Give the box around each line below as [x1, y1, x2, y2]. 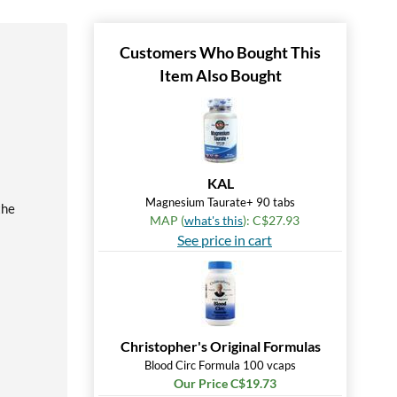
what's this [184, 213, 243, 228]
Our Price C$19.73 [173, 376, 276, 391]
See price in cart [177, 231, 272, 248]
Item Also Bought [159, 66, 282, 85]
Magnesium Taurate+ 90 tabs [145, 195, 295, 209]
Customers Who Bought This [120, 43, 321, 62]
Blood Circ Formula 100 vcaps [144, 358, 296, 372]
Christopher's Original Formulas [120, 338, 321, 354]
